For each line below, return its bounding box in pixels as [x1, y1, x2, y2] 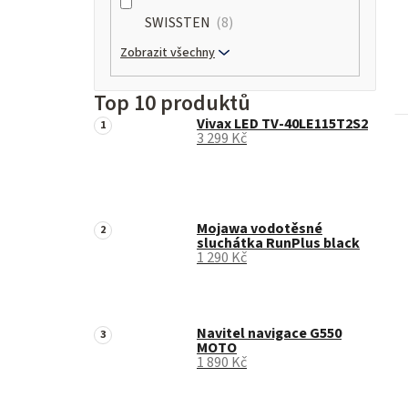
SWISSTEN [145, 13, 213, 34]
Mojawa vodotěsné [197, 219, 322, 240]
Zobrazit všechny [120, 44, 215, 63]
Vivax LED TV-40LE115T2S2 [197, 114, 368, 135]
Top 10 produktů [94, 87, 250, 120]
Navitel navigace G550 [197, 323, 342, 344]
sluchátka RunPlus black [197, 233, 360, 254]
